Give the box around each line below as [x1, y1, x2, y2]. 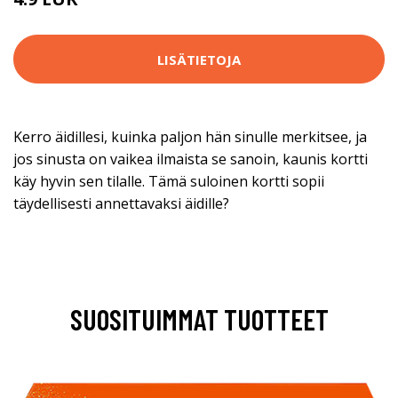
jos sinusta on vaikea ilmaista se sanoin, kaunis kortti [13, 149, 368, 170]
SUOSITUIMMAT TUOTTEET [69, 302, 329, 337]
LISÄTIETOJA [157, 50, 241, 68]
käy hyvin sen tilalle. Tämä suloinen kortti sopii [13, 171, 324, 192]
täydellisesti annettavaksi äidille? [13, 194, 229, 214]
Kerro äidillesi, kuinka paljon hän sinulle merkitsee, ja [13, 127, 367, 147]
